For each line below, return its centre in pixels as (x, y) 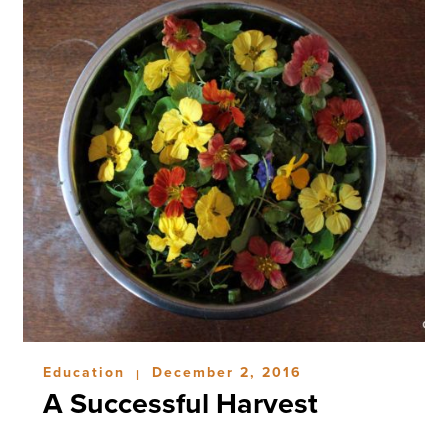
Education (86, 373)
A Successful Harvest (180, 404)
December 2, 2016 (226, 373)
